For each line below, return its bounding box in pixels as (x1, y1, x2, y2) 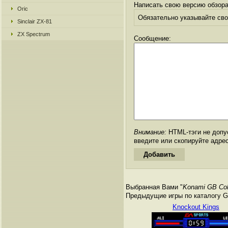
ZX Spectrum (17, 31, 50, 37)
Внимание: (134, 128, 166, 136)
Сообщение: (134, 35, 171, 42)
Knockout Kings (173, 203, 219, 211)
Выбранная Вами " (126, 183, 183, 191)
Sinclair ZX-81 (17, 18, 52, 24)
